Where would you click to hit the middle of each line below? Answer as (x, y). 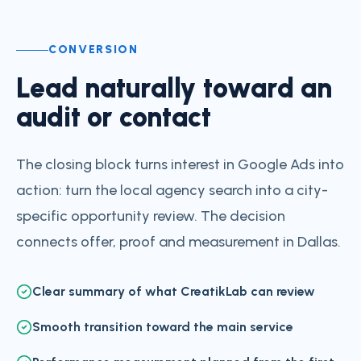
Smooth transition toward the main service (163, 327)
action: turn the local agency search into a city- (172, 190)
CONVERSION (93, 50)
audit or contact (114, 117)
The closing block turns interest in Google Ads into (180, 164)
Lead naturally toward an (174, 88)
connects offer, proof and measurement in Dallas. (178, 242)
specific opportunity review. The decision (151, 216)
